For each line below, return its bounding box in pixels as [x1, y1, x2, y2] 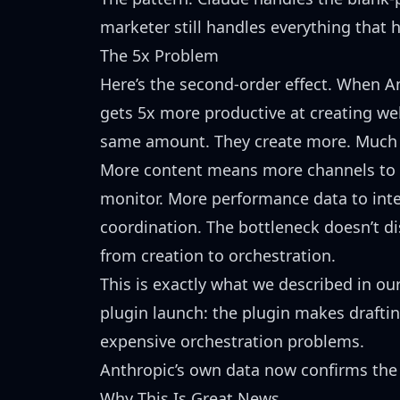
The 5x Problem [100, 45, 219, 66]
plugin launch [100, 302, 204, 323]
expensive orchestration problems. [100, 330, 364, 352]
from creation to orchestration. [100, 245, 336, 266]
